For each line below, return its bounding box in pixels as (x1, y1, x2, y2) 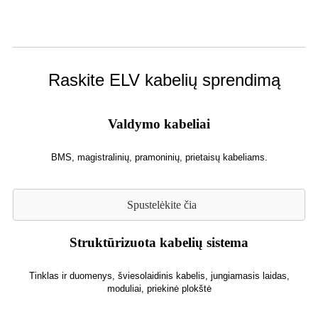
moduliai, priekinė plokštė (106, 283, 212, 295)
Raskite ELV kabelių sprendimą (48, 70, 280, 89)
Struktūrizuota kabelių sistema (70, 235, 248, 251)
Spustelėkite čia (127, 199, 197, 212)
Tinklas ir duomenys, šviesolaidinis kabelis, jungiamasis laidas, (28, 270, 290, 282)
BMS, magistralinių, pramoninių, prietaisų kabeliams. (50, 151, 268, 163)
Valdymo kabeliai (108, 116, 210, 131)
